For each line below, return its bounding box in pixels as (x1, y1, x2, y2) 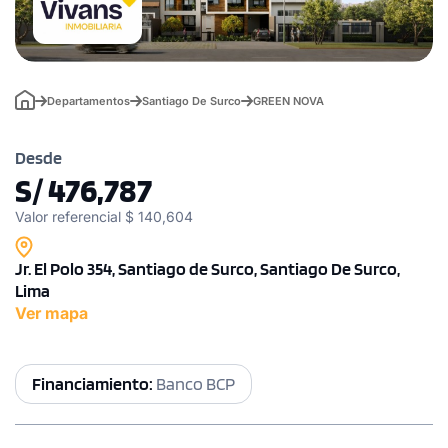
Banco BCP (156, 372, 235, 394)
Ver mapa (15, 302, 88, 323)
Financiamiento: (32, 372, 156, 394)
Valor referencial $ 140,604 (15, 207, 193, 225)
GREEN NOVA (253, 93, 324, 108)
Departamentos (47, 93, 130, 108)
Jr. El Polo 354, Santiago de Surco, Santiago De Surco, (15, 257, 400, 279)
